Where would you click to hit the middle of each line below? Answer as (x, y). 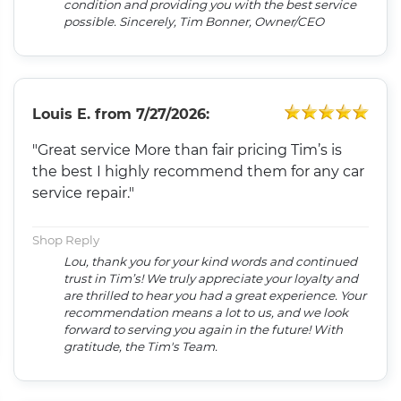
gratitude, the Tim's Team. (141, 347)
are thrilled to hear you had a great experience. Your (215, 296)
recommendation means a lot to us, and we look (206, 313)
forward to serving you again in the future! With (189, 330)
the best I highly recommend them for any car (199, 172)
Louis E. (62, 115)
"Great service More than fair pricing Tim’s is (188, 150)
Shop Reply (66, 240)
